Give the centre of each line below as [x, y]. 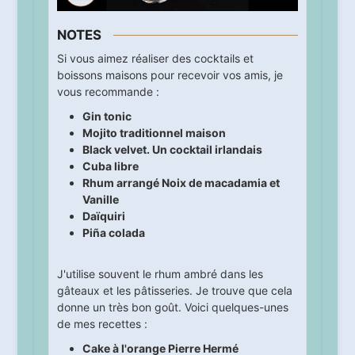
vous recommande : [108, 94]
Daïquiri [103, 219]
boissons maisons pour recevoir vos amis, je [170, 78]
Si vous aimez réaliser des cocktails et [155, 61]
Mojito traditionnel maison [154, 136]
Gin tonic [107, 119]
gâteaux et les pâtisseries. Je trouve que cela [174, 293]
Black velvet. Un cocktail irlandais [172, 152]
